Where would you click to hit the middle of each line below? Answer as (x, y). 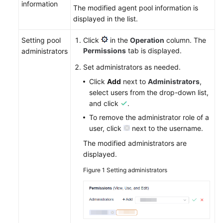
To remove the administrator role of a (149, 117)
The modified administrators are (135, 143)
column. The (185, 40)
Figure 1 (95, 170)
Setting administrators (137, 170)
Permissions (105, 51)
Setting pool (41, 40)
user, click (106, 128)
